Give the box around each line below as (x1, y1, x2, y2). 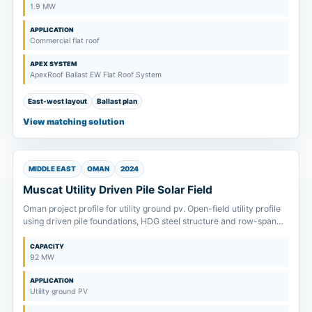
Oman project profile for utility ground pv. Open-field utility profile (23, 203, 281, 214)
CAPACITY (30, 242, 64, 250)
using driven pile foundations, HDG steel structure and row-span (23, 215, 276, 226)
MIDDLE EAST (29, 164, 76, 173)
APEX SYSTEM (30, 59, 77, 68)
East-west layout (28, 96, 87, 105)
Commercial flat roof (30, 36, 100, 45)
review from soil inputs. (23, 228, 114, 239)
